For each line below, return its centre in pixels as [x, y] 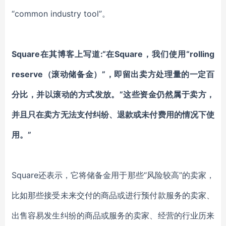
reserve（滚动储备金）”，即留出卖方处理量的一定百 [113, 74]
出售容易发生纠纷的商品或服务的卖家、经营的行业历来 [113, 215]
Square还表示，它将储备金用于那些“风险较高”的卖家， [113, 175]
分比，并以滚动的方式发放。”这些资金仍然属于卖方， [113, 94]
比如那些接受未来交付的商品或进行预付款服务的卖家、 [113, 195]
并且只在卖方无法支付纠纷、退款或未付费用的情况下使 [113, 115]
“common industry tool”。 [61, 14]
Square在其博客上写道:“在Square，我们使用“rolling [113, 54]
